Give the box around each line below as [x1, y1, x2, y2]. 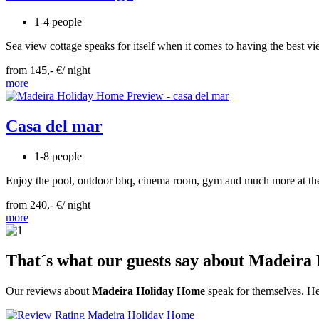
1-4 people [34, 16, 82, 28]
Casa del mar [6, 117, 103, 136]
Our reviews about [6, 285, 92, 298]
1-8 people [34, 150, 82, 163]
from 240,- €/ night [6, 199, 90, 211]
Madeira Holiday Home [92, 285, 205, 298]
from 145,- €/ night [6, 64, 90, 77]
